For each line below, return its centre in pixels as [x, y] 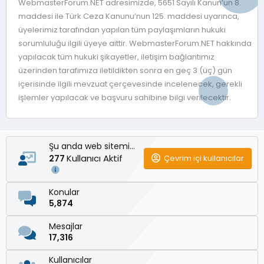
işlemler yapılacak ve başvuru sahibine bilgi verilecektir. [125, 97]
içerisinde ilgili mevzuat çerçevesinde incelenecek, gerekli [130, 84]
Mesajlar [66, 226]
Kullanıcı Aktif [96, 158]
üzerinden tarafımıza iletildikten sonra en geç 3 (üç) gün [125, 70]
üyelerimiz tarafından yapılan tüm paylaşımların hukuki [122, 29]
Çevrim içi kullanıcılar [204, 158]
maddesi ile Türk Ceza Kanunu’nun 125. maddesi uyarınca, [129, 16]
